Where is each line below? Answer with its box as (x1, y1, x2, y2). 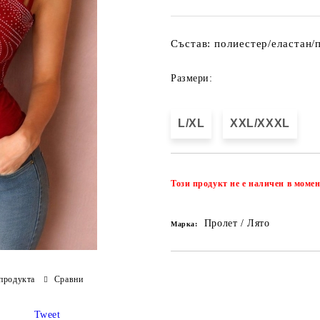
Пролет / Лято (204, 218, 270, 229)
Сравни (54, 274, 84, 284)
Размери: (171, 73, 213, 84)
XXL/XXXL (230, 117, 290, 129)
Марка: (171, 220, 198, 228)
